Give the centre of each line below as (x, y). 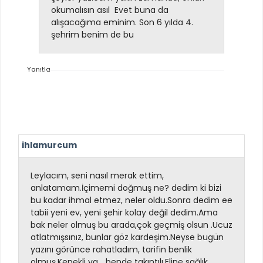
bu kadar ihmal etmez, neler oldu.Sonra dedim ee (131, 200)
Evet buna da (140, 10)
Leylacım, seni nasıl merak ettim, (97, 175)
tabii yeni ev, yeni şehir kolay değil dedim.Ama (124, 212)
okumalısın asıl (82, 10)
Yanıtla (39, 70)
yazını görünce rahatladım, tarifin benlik (111, 249)
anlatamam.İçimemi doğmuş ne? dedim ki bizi (126, 188)
